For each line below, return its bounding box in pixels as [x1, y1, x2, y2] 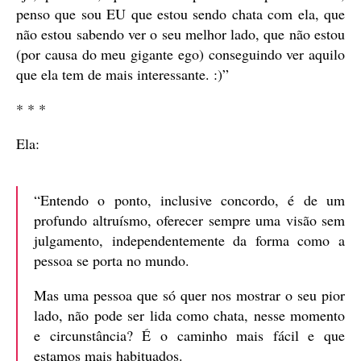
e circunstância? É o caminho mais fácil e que [34, 326, 345, 346]
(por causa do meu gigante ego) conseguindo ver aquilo [16, 44, 345, 64]
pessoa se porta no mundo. [34, 251, 189, 271]
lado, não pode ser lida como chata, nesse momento [34, 305, 345, 326]
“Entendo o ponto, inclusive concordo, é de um [34, 190, 345, 210]
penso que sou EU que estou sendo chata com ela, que [16, 4, 345, 24]
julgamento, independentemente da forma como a [34, 230, 345, 251]
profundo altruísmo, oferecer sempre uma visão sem [34, 210, 345, 230]
